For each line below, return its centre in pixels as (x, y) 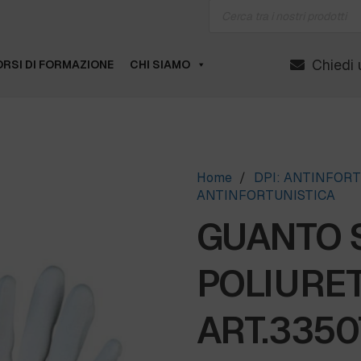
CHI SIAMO (160, 64)
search (227, 13)
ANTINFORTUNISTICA (266, 196)
